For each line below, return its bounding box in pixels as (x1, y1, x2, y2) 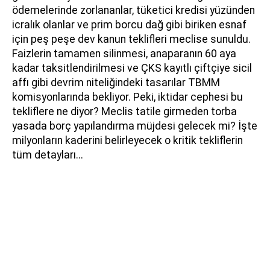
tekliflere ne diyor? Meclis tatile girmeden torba (12, 105, 237, 118)
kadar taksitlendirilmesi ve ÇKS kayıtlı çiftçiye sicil (12, 62, 252, 75)
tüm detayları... (12, 149, 83, 162)
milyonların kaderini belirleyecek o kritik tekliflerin (12, 134, 243, 147)
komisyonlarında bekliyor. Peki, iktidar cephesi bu (12, 91, 243, 104)
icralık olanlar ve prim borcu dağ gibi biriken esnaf (12, 19, 246, 31)
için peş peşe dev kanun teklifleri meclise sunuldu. (12, 33, 251, 46)
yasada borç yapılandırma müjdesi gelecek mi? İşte (12, 120, 257, 133)
